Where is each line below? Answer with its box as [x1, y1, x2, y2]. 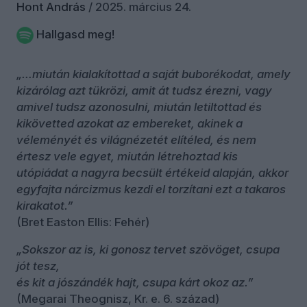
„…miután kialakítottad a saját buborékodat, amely [16, 66, 291, 81]
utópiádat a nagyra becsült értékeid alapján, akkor [16, 165, 288, 180]
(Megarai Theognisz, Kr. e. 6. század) [16, 291, 219, 306]
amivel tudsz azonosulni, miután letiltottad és [16, 99, 262, 114]
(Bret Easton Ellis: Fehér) [16, 214, 149, 229]
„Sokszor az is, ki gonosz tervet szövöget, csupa [16, 242, 280, 256]
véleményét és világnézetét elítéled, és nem [16, 132, 256, 147]
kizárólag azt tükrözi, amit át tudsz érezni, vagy [16, 83, 272, 97]
